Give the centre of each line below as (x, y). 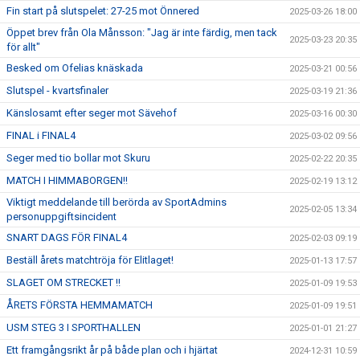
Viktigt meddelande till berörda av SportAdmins (117, 202)
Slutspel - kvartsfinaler (57, 90)
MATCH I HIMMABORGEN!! (67, 180)
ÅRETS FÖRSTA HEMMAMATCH (80, 305)
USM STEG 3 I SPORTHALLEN (74, 327)
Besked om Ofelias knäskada (75, 68)
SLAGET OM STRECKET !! (63, 282)
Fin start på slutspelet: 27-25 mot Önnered (103, 11)
